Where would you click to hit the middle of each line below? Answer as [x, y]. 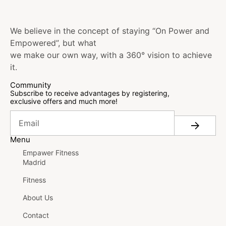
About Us [38, 197]
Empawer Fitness [51, 152]
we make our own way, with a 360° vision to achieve [111, 55]
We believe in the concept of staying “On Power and [110, 31]
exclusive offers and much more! [64, 101]
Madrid [34, 162]
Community [31, 85]
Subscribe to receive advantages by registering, [90, 93]
